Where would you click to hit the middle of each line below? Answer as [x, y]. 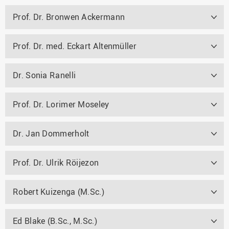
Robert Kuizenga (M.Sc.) [59, 191]
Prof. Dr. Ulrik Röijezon [56, 162]
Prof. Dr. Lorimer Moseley [61, 104]
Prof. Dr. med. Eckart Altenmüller [75, 46]
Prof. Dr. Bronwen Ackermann [69, 17]
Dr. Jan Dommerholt [51, 133]
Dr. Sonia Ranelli [44, 75]
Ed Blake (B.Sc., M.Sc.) [55, 221]
